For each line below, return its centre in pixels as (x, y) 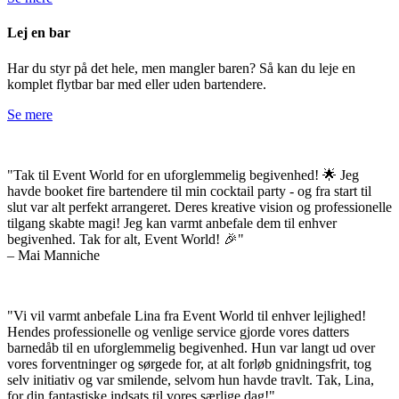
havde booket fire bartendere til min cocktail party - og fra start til (189, 191)
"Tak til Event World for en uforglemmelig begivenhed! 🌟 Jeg (183, 175)
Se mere (30, 114)
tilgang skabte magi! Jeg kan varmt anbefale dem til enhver (172, 223)
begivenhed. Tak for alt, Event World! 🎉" (126, 239)
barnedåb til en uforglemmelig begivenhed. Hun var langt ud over (191, 347)
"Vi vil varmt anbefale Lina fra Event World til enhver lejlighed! (187, 315)
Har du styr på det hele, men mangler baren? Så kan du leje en (181, 68)
